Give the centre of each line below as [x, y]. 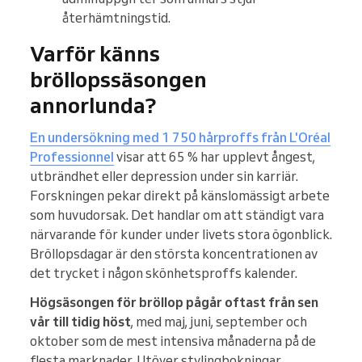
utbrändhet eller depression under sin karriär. [164, 177]
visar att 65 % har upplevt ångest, [215, 157]
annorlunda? [93, 105]
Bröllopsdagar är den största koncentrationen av [174, 254]
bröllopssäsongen [118, 80]
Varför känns [95, 54]
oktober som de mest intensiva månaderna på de [173, 341]
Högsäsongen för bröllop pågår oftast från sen [174, 303]
